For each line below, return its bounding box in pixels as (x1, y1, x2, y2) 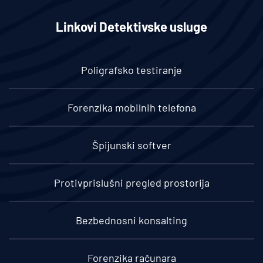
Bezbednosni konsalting (76, 214, 187, 227)
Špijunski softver (92, 139, 171, 152)
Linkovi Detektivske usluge (56, 19, 207, 35)
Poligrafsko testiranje (81, 63, 182, 77)
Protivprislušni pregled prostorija (53, 176, 210, 190)
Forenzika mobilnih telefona (67, 101, 196, 114)
